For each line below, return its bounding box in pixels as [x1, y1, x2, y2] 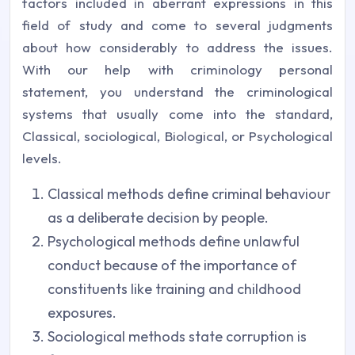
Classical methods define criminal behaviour [48, 184, 330, 203]
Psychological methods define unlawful [48, 231, 300, 250]
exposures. [48, 303, 116, 322]
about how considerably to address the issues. [22, 38, 333, 55]
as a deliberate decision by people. [48, 208, 269, 227]
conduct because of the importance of [48, 255, 296, 274]
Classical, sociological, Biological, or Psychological [22, 127, 333, 144]
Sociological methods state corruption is [48, 326, 307, 345]
